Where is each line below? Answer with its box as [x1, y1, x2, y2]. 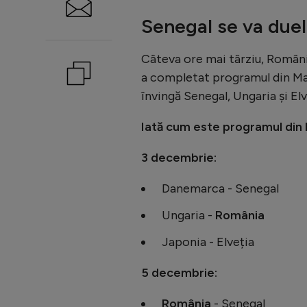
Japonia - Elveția [162, 234, 254, 249]
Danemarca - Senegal [162, 180, 279, 196]
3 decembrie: [141, 149, 217, 165]
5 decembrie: [141, 265, 217, 280]
